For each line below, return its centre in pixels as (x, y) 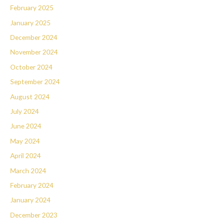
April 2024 (26, 156)
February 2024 (32, 185)
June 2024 (26, 126)
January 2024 (31, 200)
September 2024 (35, 82)
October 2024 (32, 67)
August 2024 (30, 96)
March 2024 (28, 170)
